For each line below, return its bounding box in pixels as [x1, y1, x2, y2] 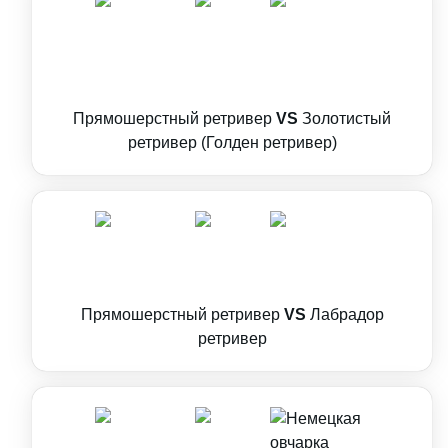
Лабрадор [309, 306, 384, 323]
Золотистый [302, 110, 391, 127]
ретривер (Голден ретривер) [127, 134, 337, 151]
